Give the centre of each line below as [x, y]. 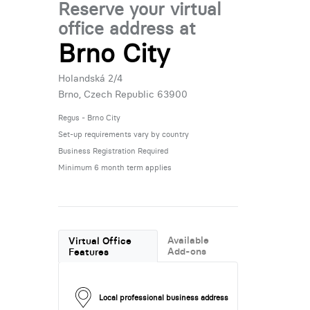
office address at [127, 28]
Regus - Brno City [89, 117]
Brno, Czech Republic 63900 [122, 94]
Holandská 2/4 [90, 78]
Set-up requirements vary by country [123, 134]
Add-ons [187, 251]
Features [89, 252]
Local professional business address [163, 298]
